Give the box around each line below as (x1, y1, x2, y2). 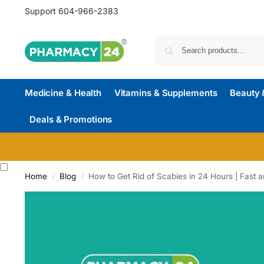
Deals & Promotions (29, 114, 113, 125)
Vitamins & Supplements (114, 87, 217, 98)
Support (24, 6, 58, 16)
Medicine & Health (24, 87, 102, 98)
